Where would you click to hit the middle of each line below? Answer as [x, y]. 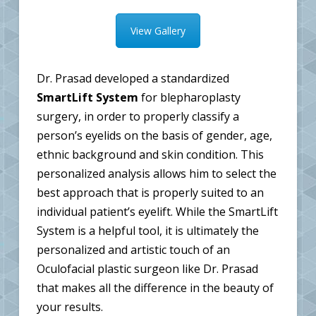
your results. [69, 306]
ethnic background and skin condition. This [150, 154]
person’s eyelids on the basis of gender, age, [154, 135]
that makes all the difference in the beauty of [155, 287]
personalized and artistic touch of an [133, 249]
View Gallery [158, 30]
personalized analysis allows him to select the [156, 173]
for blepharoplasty [189, 97]
